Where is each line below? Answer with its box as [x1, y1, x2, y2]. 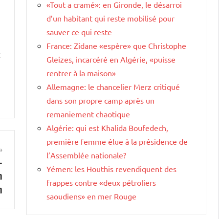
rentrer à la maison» [46, 67, 116, 78]
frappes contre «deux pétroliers [46, 177, 156, 187]
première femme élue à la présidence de [46, 136, 188, 146]
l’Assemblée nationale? [46, 150, 126, 160]
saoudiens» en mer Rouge [46, 191, 136, 201]
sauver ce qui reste [46, 26, 112, 37]
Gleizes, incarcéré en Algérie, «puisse [46, 54, 175, 64]
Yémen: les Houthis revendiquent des [46, 163, 176, 174]
